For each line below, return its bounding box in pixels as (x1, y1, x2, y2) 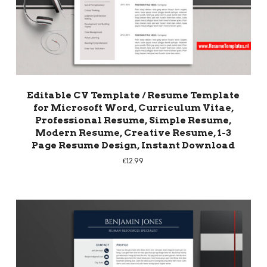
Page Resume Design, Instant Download (32, 139, 235, 151)
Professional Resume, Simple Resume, (35, 114, 232, 126)
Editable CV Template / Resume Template (27, 89, 240, 101)
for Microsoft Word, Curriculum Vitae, (33, 101, 234, 113)
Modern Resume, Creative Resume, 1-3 (35, 126, 232, 138)
